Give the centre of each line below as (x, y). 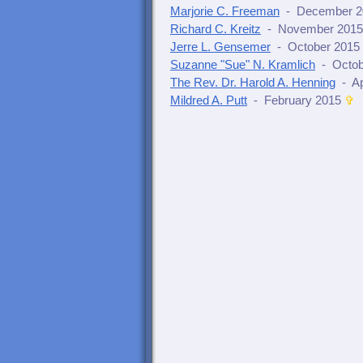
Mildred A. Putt (209, 100)
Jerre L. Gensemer (220, 47)
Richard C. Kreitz (216, 29)
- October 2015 (318, 47)
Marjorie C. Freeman (225, 11)
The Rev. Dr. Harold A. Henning (253, 83)
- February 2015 (297, 100)
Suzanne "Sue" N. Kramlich (243, 65)
